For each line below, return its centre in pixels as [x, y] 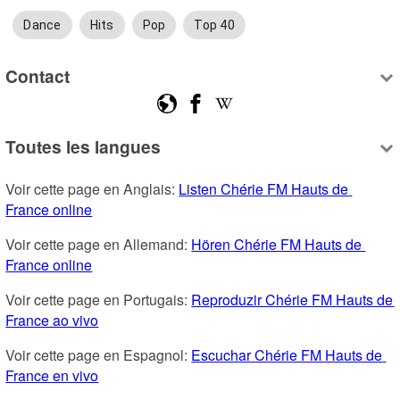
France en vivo [52, 376]
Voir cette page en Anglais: [92, 189]
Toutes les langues [83, 147]
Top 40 [214, 25]
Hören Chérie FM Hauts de [277, 245]
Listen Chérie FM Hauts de [264, 189]
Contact [38, 75]
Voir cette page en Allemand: [99, 245]
